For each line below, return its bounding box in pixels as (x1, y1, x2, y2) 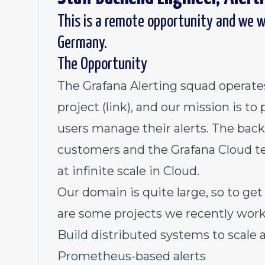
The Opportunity (57, 56, 147, 73)
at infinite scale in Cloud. (57, 164, 199, 178)
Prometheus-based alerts (57, 249, 206, 263)
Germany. (57, 35, 107, 51)
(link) (102, 100, 131, 114)
